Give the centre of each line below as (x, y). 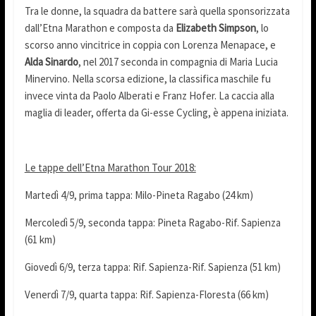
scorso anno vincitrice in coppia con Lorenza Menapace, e (150, 45)
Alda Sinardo (51, 62)
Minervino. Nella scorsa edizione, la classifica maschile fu (147, 79)
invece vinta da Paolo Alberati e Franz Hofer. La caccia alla (149, 96)
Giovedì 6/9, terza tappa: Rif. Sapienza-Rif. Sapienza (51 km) (152, 267)
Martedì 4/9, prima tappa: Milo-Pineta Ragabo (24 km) (139, 195)
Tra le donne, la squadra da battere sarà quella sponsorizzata (157, 11)
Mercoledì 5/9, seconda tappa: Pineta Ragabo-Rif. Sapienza (152, 223)
